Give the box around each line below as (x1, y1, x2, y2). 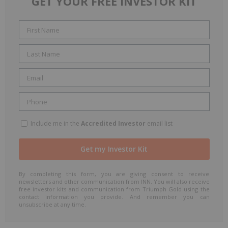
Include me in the (28, 119, 81, 128)
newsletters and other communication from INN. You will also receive (18, 178, 210, 186)
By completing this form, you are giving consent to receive (18, 170, 210, 178)
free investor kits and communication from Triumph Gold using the (18, 185, 210, 193)
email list (145, 119, 173, 128)
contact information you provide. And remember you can (18, 193, 210, 201)
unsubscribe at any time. (18, 201, 86, 209)
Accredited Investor (80, 119, 146, 128)
